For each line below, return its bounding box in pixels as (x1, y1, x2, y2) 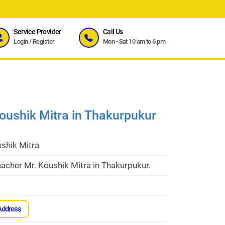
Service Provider (14, 28, 61, 36)
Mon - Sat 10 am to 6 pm (102, 38, 165, 46)
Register (33, 38, 55, 46)
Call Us (102, 28, 123, 36)
